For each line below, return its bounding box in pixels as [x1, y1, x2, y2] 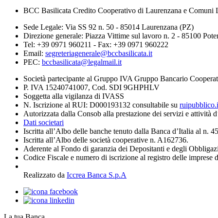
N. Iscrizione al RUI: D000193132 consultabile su [23, 101, 180, 109]
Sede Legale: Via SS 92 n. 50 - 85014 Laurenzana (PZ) [23, 23, 194, 31]
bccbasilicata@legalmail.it [42, 58, 122, 66]
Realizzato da [23, 171, 67, 179]
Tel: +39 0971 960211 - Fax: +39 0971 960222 [23, 40, 168, 49]
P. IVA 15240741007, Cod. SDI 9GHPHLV [23, 83, 160, 91]
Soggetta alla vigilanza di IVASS [23, 92, 124, 100]
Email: [23, 49, 45, 57]
